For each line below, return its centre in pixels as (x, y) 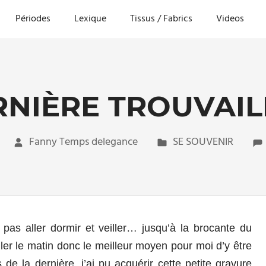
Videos (230, 19)
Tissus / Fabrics (161, 19)
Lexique (90, 19)
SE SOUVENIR (203, 142)
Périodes (33, 19)
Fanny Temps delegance (83, 142)
